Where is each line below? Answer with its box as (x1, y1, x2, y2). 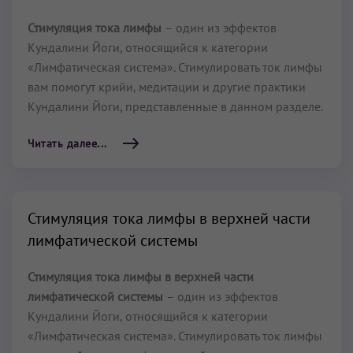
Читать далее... (28, 136, 107, 150)
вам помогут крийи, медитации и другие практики (28, 79, 306, 95)
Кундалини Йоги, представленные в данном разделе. (28, 98, 323, 114)
